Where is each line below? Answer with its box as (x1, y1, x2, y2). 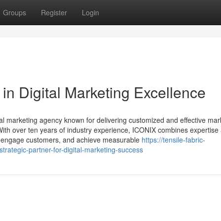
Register (41, 7, 67, 17)
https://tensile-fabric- (142, 135, 205, 145)
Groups (3, 7, 26, 17)
